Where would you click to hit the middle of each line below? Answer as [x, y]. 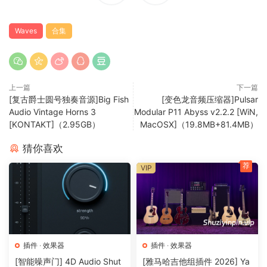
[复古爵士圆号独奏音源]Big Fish [69, 100]
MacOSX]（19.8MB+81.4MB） [199, 125]
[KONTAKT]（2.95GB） [55, 125]
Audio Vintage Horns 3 [52, 112]
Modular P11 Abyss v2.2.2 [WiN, [196, 112]
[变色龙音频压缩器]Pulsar [210, 100]
